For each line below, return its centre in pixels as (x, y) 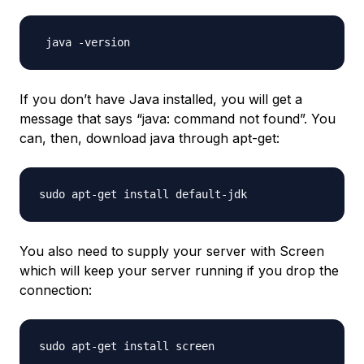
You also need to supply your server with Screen (172, 251)
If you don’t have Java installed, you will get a (161, 100)
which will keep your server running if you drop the (179, 271)
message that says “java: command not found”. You (178, 119)
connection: (56, 290)
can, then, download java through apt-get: (149, 139)
